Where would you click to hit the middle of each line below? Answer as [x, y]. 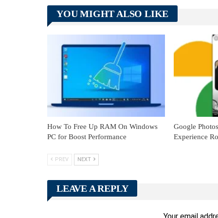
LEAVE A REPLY [92, 189]
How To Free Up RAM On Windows [102, 127]
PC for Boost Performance [87, 137]
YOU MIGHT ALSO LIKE [113, 13]
